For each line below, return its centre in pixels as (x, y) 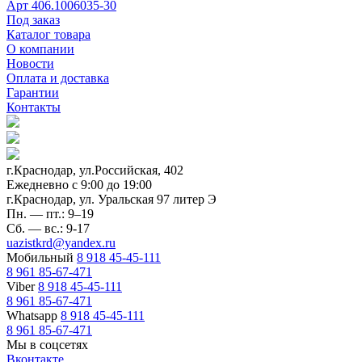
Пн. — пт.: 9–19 (50, 213)
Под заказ (33, 19)
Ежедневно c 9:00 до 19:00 (79, 184)
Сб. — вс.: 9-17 (48, 228)
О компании (40, 48)
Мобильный (42, 257)
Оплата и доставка (58, 78)
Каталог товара (48, 34)
